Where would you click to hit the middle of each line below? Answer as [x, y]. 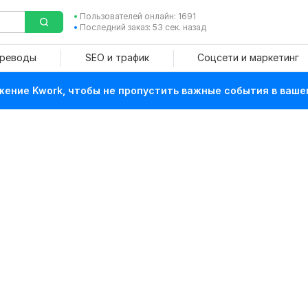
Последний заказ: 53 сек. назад [143, 27]
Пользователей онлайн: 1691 [137, 16]
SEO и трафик [117, 57]
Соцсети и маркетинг [248, 57]
